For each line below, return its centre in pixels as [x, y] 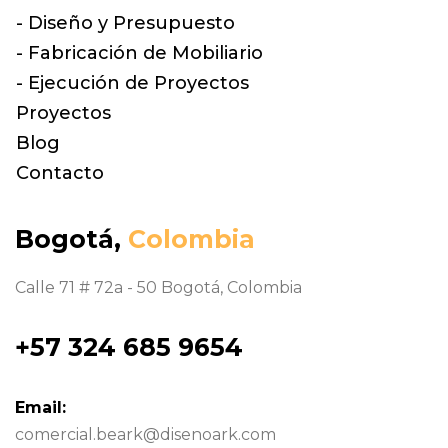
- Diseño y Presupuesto [125, 23]
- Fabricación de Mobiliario [139, 53]
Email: [40, 408]
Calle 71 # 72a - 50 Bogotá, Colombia [158, 288]
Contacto [60, 173]
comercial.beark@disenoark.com [145, 435]
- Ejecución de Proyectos [132, 83]
